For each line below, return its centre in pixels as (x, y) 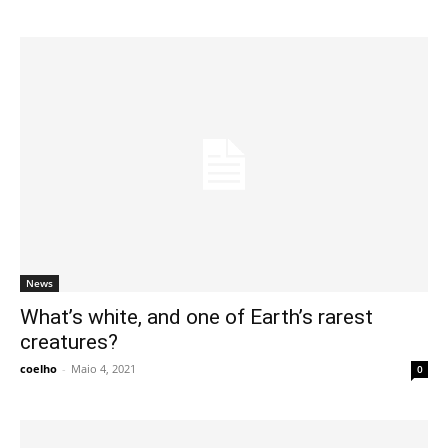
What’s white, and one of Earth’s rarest (196, 317)
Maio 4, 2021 (103, 369)
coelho (38, 369)
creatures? (69, 342)
